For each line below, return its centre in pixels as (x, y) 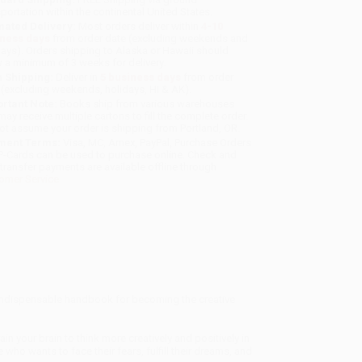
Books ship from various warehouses (146, 104)
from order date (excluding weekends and (149, 39)
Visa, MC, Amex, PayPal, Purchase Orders (156, 143)
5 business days (141, 78)
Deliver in (77, 78)
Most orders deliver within (139, 27)
